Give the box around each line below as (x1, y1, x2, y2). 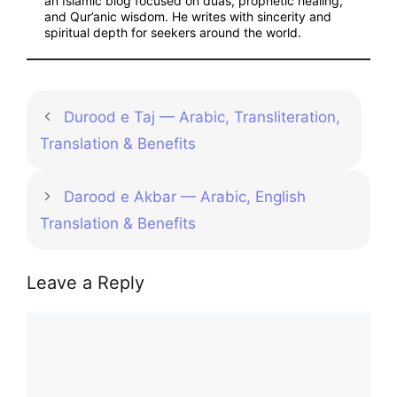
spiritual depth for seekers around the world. (44, 24, 301, 40)
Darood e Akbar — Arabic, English (64, 187, 307, 206)
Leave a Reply (27, 272, 144, 294)
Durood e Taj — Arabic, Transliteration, (64, 107, 341, 126)
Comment (26, 314, 95, 332)
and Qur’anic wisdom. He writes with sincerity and (44, 8, 331, 24)
